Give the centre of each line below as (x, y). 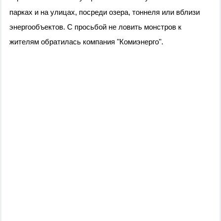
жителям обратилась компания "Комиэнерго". (87, 42)
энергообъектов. (38, 27)
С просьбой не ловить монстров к (124, 27)
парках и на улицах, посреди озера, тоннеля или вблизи (105, 12)
